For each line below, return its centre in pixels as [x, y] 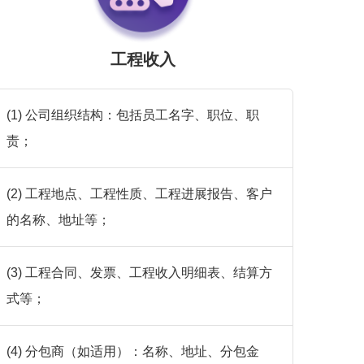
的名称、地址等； [58, 220]
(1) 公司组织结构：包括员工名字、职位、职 [132, 115]
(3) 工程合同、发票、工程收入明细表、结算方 [139, 273]
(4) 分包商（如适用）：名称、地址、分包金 [132, 352]
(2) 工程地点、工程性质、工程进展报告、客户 [139, 194]
